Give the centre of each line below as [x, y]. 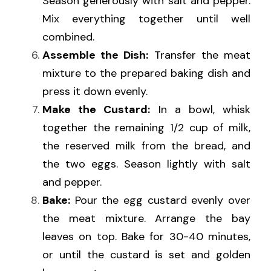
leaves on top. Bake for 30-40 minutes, [146, 237]
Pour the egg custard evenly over [160, 201]
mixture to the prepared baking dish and [146, 73]
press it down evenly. [95, 92]
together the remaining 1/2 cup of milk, [146, 128]
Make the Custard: [96, 110]
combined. [68, 37]
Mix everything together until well [146, 19]
